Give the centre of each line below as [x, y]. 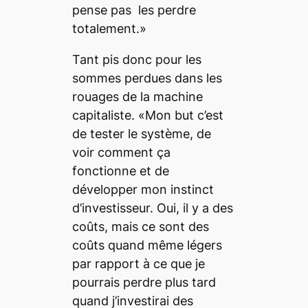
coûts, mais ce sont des [140, 226]
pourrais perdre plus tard [144, 282]
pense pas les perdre [134, 10]
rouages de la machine [137, 96]
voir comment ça [121, 152]
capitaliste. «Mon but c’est [147, 115]
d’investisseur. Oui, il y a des [152, 208]
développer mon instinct [143, 189]
